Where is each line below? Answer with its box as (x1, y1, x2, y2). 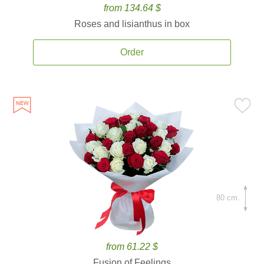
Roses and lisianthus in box (74, 19, 190, 29)
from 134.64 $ (103, 3, 161, 13)
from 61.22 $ (106, 242, 158, 252)
